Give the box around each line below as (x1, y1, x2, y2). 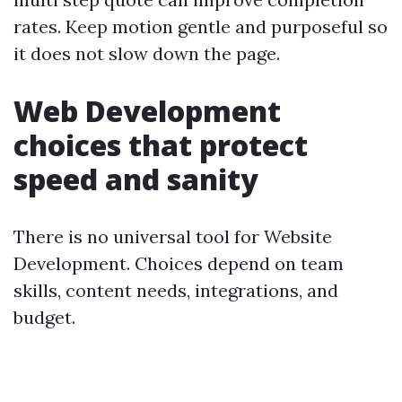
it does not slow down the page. (13, 42, 280, 65)
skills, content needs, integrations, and (13, 279, 338, 301)
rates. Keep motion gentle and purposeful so (13, 15, 388, 38)
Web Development (13, 92, 281, 130)
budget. (13, 306, 75, 328)
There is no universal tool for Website (13, 225, 332, 248)
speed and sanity (13, 160, 258, 198)
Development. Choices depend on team (13, 252, 344, 275)
